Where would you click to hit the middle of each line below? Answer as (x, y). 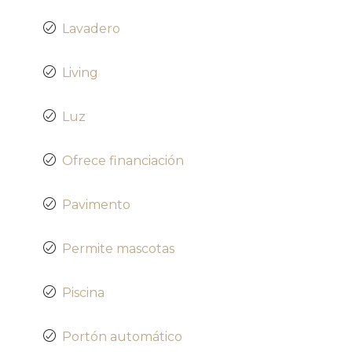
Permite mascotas (118, 248)
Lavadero (91, 28)
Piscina (83, 292)
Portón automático (122, 336)
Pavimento (96, 204)
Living (80, 72)
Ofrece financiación (123, 160)
